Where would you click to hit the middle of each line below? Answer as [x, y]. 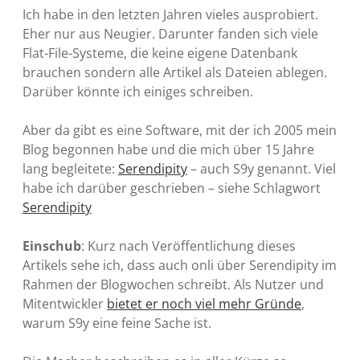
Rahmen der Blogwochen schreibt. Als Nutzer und [173, 284]
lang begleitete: [70, 168]
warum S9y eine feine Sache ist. [117, 323]
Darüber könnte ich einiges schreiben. [138, 91]
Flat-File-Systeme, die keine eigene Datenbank [160, 53]
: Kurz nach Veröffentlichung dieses [188, 245]
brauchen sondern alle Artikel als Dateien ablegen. [175, 72]
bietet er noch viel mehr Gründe [204, 303]
